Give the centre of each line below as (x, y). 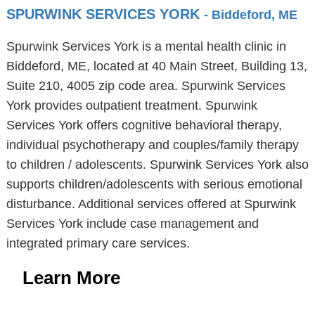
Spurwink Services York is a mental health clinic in (146, 46)
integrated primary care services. (98, 243)
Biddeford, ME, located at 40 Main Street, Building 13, (156, 66)
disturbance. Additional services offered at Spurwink (151, 204)
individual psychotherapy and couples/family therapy (152, 145)
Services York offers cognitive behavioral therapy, (144, 125)
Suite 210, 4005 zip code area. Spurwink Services (146, 86)
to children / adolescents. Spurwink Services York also (157, 165)
